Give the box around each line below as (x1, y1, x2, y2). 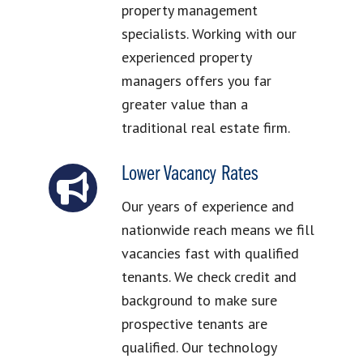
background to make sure (121, 291, 277, 310)
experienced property (121, 48, 251, 67)
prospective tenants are (121, 314, 267, 334)
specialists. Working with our (121, 24, 297, 44)
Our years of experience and (121, 197, 294, 216)
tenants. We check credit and (121, 267, 297, 287)
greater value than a (121, 95, 248, 114)
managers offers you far (121, 71, 271, 91)
